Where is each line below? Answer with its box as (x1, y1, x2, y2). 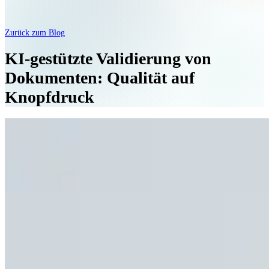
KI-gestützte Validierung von (5, 49, 211, 68)
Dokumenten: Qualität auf (5, 68, 195, 87)
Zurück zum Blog (5, 28, 65, 37)
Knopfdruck (5, 87, 94, 106)
